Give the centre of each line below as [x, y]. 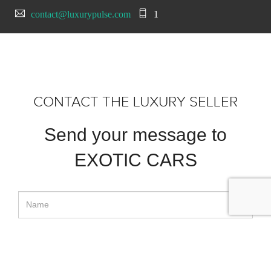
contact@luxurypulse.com [81, 15]
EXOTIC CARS [135, 160]
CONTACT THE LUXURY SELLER [135, 102]
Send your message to [135, 134]
